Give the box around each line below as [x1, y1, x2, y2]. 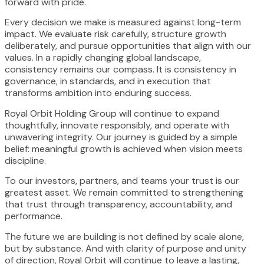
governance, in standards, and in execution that [5, 75, 211, 88]
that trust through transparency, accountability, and [5, 198, 232, 211]
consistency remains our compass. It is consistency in [5, 63, 236, 76]
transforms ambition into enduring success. [5, 87, 192, 100]
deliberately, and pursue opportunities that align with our [5, 39, 251, 52]
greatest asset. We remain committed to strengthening [5, 186, 243, 199]
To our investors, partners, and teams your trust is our [5, 174, 239, 187]
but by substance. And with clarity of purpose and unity [5, 242, 246, 255]
